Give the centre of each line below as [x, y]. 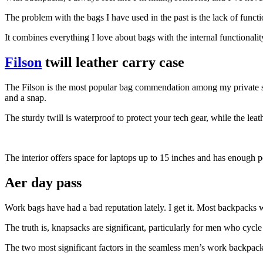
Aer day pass [43, 183]
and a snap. [26, 98]
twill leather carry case [113, 63]
